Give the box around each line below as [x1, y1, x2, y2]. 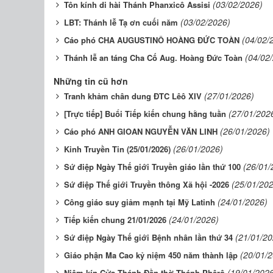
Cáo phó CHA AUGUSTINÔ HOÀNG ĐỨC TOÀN [64, 34, 239, 46]
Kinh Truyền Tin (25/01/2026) [64, 143, 171, 155]
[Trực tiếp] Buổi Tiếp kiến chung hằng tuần [64, 107, 226, 119]
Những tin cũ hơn [54, 74, 128, 87]
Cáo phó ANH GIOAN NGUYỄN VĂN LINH [64, 125, 218, 137]
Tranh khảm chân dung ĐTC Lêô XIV [64, 90, 202, 102]
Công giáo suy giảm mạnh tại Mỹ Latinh [64, 196, 215, 208]
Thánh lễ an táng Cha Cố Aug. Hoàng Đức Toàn [64, 51, 243, 63]
